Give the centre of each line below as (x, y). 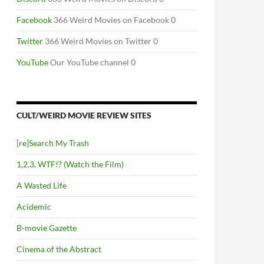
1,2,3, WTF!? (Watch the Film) (70, 164)
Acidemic (34, 207)
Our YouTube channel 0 (92, 62)
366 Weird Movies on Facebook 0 (114, 20)
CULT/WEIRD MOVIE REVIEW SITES (84, 115)
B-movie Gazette (47, 228)
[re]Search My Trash (53, 143)
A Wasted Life (42, 185)
